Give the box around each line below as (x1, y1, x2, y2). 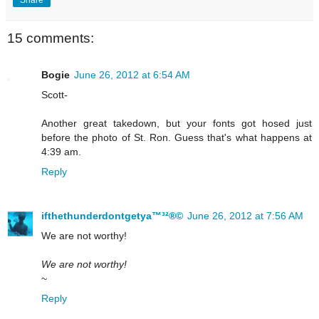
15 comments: (7, 31, 94, 46)
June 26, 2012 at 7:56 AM (187, 210, 303, 222)
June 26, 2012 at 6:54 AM (74, 69, 190, 81)
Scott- (41, 89, 68, 101)
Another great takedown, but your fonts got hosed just (41, 117, 312, 130)
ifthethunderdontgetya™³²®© (41, 210, 183, 222)
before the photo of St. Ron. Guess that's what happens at (41, 132, 312, 144)
